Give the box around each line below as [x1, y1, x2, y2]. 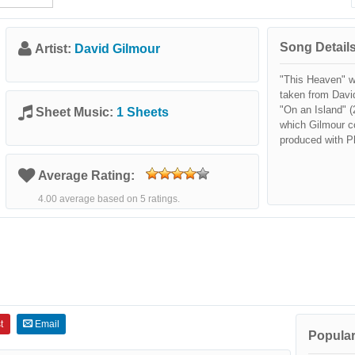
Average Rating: [38, 169, 138, 182]
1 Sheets [116, 105, 169, 119]
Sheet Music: [36, 105, 116, 119]
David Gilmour [74, 42, 160, 55]
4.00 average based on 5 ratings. [38, 193, 180, 204]
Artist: [35, 42, 74, 55]
